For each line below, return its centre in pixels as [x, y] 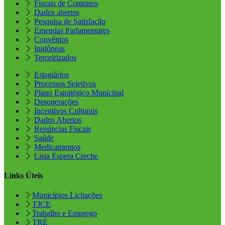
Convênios [51, 39]
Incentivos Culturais [66, 110]
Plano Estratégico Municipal [79, 92]
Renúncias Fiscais [63, 129]
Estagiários [51, 74]
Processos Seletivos [65, 83]
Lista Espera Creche [66, 156]
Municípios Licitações [67, 195]
